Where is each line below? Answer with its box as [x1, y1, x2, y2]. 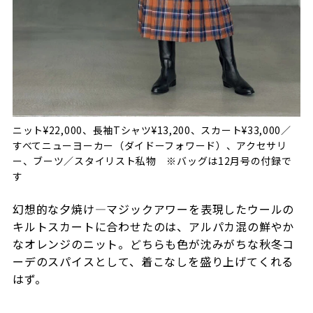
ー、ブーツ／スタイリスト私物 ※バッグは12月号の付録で [12, 154, 292, 168]
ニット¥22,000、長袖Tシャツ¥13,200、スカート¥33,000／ [12, 123, 291, 138]
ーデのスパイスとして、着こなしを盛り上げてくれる [12, 253, 294, 270]
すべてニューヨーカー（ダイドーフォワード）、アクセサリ [12, 138, 287, 153]
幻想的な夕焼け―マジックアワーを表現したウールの [12, 201, 295, 218]
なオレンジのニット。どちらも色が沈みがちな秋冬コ [12, 235, 295, 253]
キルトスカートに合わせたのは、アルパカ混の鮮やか [12, 218, 295, 235]
